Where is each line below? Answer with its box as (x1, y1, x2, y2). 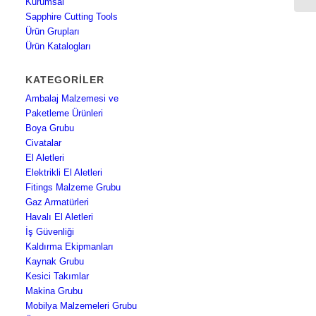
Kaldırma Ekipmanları (25, 241, 114, 253)
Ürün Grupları (25, 26, 80, 37)
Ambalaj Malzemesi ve (25, 93, 119, 104)
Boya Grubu (25, 123, 75, 134)
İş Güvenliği (25, 226, 75, 238)
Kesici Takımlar (25, 271, 90, 282)
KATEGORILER (25, 74, 105, 86)
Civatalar (25, 138, 62, 149)
